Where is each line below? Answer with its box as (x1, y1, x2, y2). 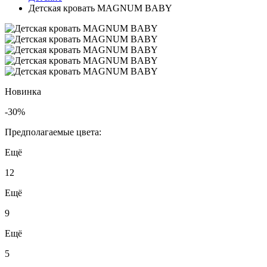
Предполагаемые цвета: (5, 127, 101, 137)
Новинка (5, 86, 41, 97)
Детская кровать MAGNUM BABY (29, 3, 172, 13)
